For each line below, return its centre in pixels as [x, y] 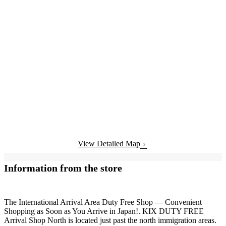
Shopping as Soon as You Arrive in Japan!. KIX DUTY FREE [104, 211]
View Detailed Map [109, 144]
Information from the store [63, 168]
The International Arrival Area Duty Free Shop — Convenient [103, 202]
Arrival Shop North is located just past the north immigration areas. [110, 220]
